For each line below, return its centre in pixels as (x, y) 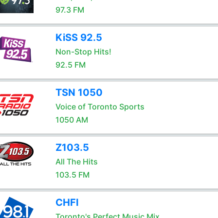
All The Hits (76, 162)
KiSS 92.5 (79, 37)
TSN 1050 (79, 92)
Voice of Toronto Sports (100, 107)
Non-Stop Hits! (83, 52)
